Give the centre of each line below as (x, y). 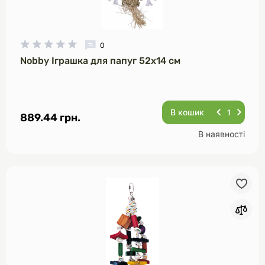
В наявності (222, 134)
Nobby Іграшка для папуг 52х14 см (100, 61)
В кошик (187, 112)
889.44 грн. (50, 118)
